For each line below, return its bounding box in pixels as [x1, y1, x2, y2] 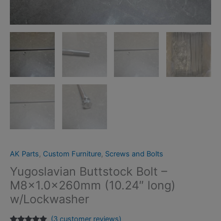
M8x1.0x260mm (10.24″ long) [10, 178, 176, 193]
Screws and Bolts [105, 149, 163, 159]
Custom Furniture [43, 149, 101, 159]
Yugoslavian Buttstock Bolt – [10, 164, 167, 179]
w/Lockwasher [10, 192, 89, 207]
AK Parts [10, 149, 39, 159]
